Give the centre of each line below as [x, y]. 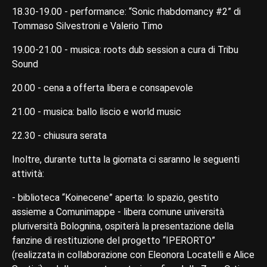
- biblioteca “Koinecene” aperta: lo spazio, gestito [115, 198]
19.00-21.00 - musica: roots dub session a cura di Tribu [125, 50]
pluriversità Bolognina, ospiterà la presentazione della [123, 226]
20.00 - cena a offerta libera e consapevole [103, 88]
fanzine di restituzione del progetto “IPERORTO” [114, 241]
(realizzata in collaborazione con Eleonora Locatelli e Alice [133, 255]
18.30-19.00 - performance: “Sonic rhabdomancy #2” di [126, 12]
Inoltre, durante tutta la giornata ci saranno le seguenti [126, 160]
